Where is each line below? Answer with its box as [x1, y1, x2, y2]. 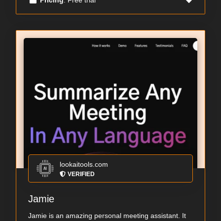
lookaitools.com [60, 160, 108, 169]
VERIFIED [68, 171, 95, 178]
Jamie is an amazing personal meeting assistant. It [28, 212, 186, 220]
